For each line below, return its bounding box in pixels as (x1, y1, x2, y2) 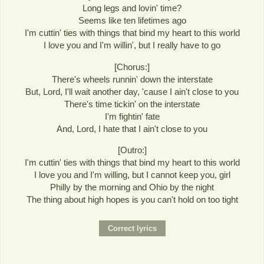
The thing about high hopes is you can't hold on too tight (26, 194, 238, 204)
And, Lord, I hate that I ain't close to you (57, 123, 207, 134)
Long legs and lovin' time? (82, 3, 181, 14)
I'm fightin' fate (104, 111, 160, 121)
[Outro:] (117, 144, 147, 155)
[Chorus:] (114, 61, 150, 72)
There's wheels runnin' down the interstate (51, 74, 213, 84)
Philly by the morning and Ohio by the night (50, 181, 214, 192)
